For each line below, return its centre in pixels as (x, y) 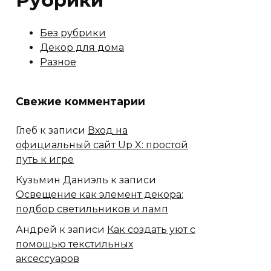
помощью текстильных (74, 244)
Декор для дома (82, 47)
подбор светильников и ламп (92, 209)
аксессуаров (47, 258)
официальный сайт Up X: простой (102, 145)
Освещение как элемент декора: (100, 194)
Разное (58, 62)
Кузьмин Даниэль (62, 180)
